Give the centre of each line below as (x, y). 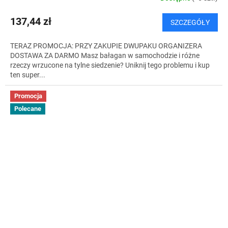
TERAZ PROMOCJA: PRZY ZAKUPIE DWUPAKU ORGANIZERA (106, 46)
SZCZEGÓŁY (190, 22)
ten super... (28, 75)
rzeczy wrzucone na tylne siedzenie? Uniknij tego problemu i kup (110, 65)
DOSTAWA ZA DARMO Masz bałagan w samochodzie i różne (105, 55)
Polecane (28, 109)
